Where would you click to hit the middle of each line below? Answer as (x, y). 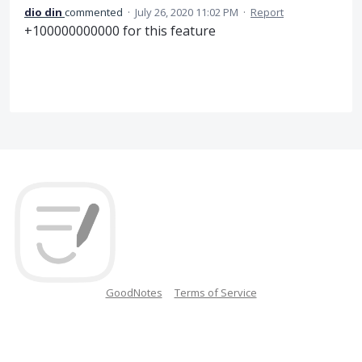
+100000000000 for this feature (120, 30)
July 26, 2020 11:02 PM (187, 12)
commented (95, 12)
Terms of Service (215, 293)
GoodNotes (134, 293)
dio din (43, 12)
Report (267, 12)
